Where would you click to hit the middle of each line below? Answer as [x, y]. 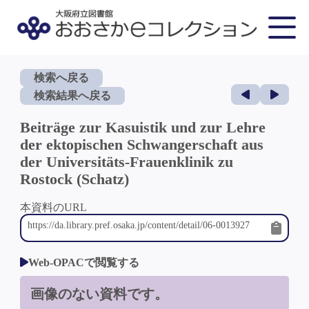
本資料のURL [53, 207]
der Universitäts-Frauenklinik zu [126, 162]
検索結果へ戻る [72, 96]
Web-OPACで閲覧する [83, 262]
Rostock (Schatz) [74, 179]
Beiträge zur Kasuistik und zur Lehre [142, 127]
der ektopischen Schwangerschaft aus [141, 144]
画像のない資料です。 [99, 294]
